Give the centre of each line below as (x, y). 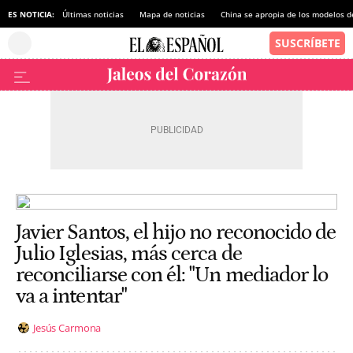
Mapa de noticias (172, 14)
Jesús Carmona (67, 327)
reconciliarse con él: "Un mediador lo (172, 275)
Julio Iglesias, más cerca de (129, 253)
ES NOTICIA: (31, 14)
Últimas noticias (93, 14)
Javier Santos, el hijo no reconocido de (176, 232)
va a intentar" (71, 296)
